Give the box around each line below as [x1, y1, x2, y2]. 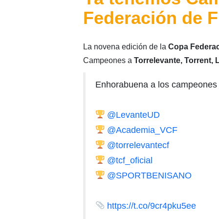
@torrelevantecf [107, 140, 170, 150]
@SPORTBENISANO [107, 170, 192, 180]
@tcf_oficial [107, 155, 153, 165]
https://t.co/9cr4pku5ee [107, 200, 197, 211]
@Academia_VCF [107, 125, 178, 135]
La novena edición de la [83, 42, 168, 51]
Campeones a [83, 56, 134, 65]
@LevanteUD [107, 109, 160, 120]
